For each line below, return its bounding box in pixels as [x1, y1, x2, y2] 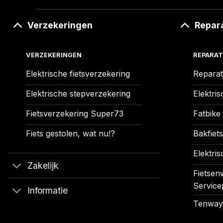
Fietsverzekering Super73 [25, 109, 123, 119]
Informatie [27, 185, 68, 196]
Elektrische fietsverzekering [25, 69, 130, 79]
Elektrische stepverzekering [25, 89, 130, 99]
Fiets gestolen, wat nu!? [25, 128, 115, 139]
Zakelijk [27, 160, 59, 171]
